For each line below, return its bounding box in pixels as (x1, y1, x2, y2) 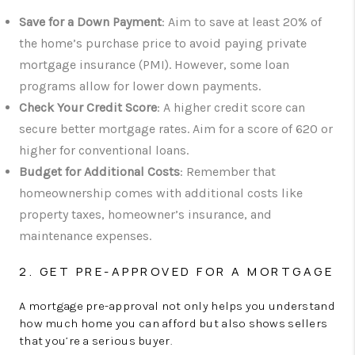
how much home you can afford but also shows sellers (19, 315, 328, 330)
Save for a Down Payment (19, 13, 162, 29)
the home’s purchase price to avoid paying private (19, 35, 307, 51)
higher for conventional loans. (19, 142, 189, 158)
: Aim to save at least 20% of (162, 13, 322, 29)
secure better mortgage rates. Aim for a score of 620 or (19, 120, 333, 136)
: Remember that (180, 163, 276, 179)
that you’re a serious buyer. (19, 333, 172, 348)
